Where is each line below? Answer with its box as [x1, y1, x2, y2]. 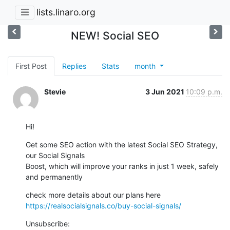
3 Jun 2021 [145, 87, 186, 96]
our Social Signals [26, 150, 85, 160]
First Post [15, 61, 47, 70]
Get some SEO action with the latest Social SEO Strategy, [26, 140, 218, 149]
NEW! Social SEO [70, 29, 159, 42]
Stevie [44, 87, 66, 96]
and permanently [26, 172, 83, 181]
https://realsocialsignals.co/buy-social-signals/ [26, 201, 181, 210]
